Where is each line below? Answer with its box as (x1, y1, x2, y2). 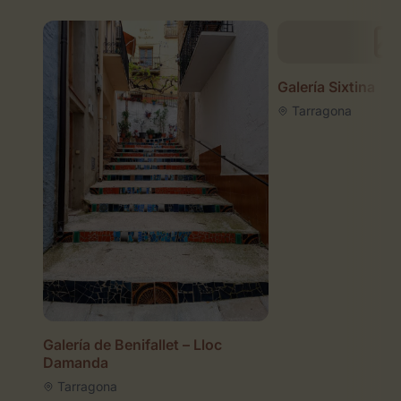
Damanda (43, 354, 108, 372)
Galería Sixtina (277, 78, 376, 96)
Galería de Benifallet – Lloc (43, 336, 222, 354)
